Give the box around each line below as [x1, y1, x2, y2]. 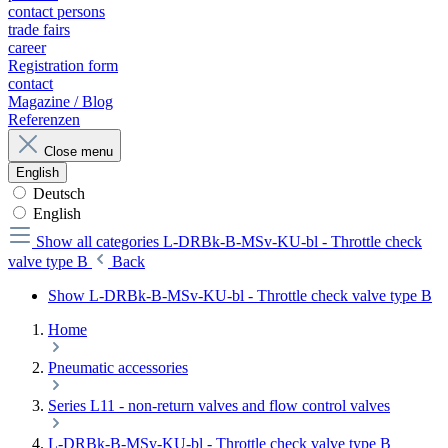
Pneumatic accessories [48, 359, 188, 377]
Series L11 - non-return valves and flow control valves [48, 397, 390, 415]
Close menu [44, 144, 113, 160]
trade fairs [8, 21, 70, 39]
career [8, 39, 46, 57]
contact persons [8, 3, 105, 21]
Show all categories [36, 233, 163, 251]
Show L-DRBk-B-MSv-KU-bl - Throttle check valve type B [48, 287, 432, 305]
